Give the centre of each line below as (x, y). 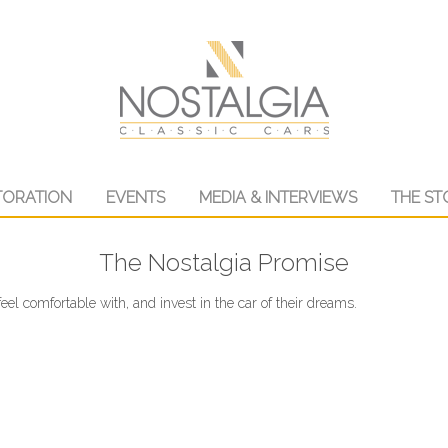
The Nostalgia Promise (224, 263)
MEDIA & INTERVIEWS (277, 197)
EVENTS (135, 197)
